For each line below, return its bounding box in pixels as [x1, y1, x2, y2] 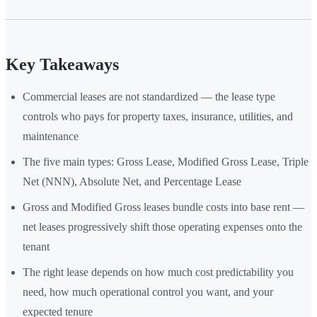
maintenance [23, 129, 79, 142]
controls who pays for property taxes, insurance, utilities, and [23, 110, 293, 122]
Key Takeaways [6, 54, 119, 74]
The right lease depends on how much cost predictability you [23, 265, 294, 278]
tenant [23, 240, 50, 253]
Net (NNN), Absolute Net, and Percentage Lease [23, 175, 241, 188]
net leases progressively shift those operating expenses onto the [23, 220, 302, 233]
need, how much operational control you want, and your [23, 285, 273, 298]
